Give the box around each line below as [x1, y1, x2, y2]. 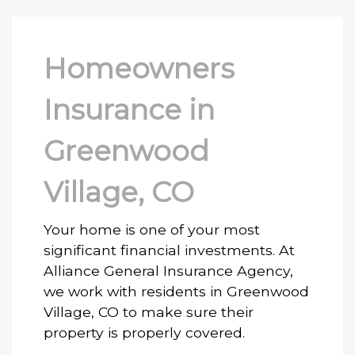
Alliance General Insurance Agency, [44, 261, 293, 279]
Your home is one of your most [44, 220, 260, 238]
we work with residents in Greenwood [44, 282, 309, 300]
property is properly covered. [44, 323, 245, 341]
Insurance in [44, 92, 215, 127]
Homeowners [44, 51, 235, 86]
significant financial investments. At [44, 241, 295, 258]
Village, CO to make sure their [44, 303, 254, 320]
